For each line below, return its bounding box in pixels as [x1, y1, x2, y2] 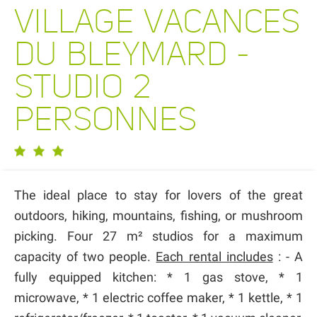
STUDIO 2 [14, 67, 151, 105]
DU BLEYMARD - [14, 35, 249, 73]
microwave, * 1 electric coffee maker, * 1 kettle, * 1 [14, 289, 303, 305]
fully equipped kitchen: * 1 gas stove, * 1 [14, 269, 303, 284]
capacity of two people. [14, 248, 156, 264]
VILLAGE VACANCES [14, 2, 300, 40]
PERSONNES [14, 100, 197, 138]
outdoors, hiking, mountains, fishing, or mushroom [14, 207, 303, 223]
